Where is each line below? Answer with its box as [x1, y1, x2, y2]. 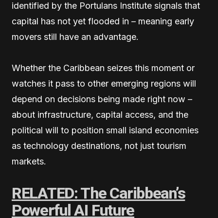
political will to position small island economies [12, 125, 199, 136]
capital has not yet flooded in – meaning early [12, 16, 194, 27]
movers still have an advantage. [12, 32, 139, 42]
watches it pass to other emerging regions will [12, 78, 196, 89]
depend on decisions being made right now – [12, 94, 192, 105]
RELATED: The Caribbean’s [12, 184, 185, 203]
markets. [12, 156, 46, 167]
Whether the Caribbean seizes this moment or [12, 63, 195, 73]
